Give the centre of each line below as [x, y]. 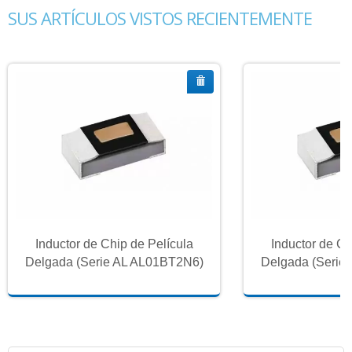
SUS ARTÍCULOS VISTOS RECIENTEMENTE [160, 18]
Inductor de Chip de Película [114, 244]
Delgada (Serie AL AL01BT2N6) [114, 262]
